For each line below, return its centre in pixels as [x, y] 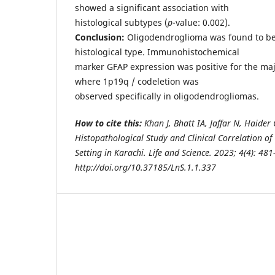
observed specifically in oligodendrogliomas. [167, 96]
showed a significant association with [152, 7]
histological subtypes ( [121, 22]
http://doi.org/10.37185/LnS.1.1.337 [145, 167]
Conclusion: [100, 37]
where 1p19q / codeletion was [137, 81]
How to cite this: [108, 123]
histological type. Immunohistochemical [157, 52]
